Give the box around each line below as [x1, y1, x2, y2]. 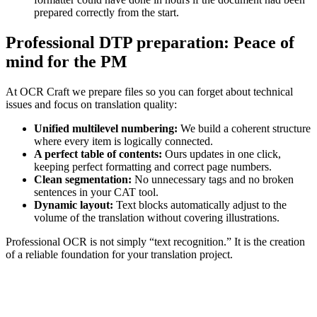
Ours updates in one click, [162, 147, 281, 160]
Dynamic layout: [34, 198, 113, 211]
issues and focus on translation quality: [6, 98, 177, 110]
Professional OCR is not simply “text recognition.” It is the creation [6, 235, 305, 248]
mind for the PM [6, 52, 127, 71]
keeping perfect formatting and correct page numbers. [34, 160, 275, 173]
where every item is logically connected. [34, 134, 216, 147]
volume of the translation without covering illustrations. [34, 211, 279, 224]
